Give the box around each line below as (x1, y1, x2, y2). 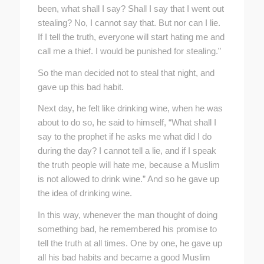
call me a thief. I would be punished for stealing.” (37, 45, 221, 56)
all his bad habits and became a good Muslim (37, 252, 210, 263)
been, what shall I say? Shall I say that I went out (37, 3, 224, 14)
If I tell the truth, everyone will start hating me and (37, 31, 225, 42)
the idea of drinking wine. (37, 188, 132, 199)
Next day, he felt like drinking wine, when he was (37, 103, 223, 114)
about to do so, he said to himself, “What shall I (37, 117, 216, 128)
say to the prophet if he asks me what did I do (37, 131, 212, 142)
